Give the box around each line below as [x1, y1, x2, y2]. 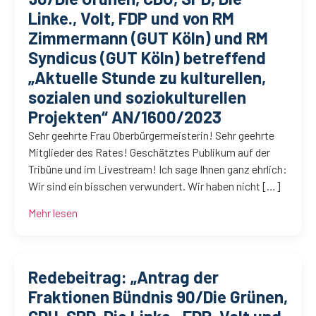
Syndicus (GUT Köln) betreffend [28, 47, 266, 68]
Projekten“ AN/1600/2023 [28, 106, 221, 127]
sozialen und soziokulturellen [28, 86, 246, 107]
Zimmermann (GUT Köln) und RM [28, 27, 268, 48]
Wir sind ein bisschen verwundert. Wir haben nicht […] [28, 178, 281, 193]
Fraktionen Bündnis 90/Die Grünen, [28, 286, 288, 307]
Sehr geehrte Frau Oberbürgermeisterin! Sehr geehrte [28, 128, 274, 142]
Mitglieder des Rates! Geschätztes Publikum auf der [28, 145, 270, 159]
